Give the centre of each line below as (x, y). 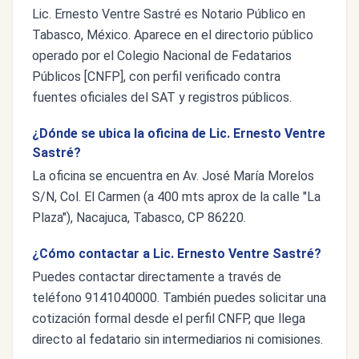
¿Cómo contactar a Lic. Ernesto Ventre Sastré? (177, 254)
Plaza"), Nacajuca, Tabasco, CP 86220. (139, 218)
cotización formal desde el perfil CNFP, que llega (169, 319)
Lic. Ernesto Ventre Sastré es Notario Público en (169, 14)
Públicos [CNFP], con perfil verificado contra (156, 77)
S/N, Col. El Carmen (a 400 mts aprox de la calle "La (176, 197)
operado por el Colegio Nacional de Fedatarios (162, 56)
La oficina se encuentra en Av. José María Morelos (173, 176)
